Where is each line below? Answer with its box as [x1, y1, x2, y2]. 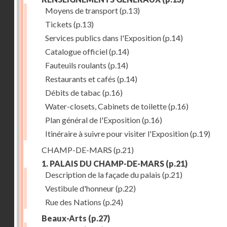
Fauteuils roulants [45, 60, 106, 70]
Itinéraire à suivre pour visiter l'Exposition [45, 129, 188, 138]
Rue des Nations [45, 197, 101, 207]
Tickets [45, 19, 72, 29]
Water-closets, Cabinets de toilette [45, 101, 167, 111]
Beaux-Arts [42, 213, 87, 223]
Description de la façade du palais [45, 170, 161, 179]
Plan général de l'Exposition [45, 115, 140, 125]
